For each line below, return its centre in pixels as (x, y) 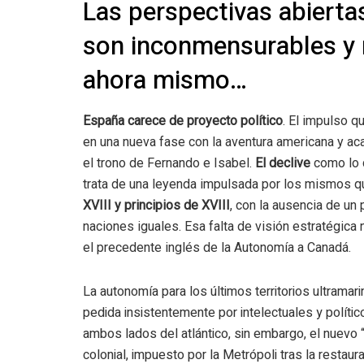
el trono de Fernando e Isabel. (169, 163)
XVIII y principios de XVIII (156, 205)
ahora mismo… (165, 81)
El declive (283, 163)
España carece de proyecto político (183, 121)
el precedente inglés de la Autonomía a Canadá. (217, 247)
